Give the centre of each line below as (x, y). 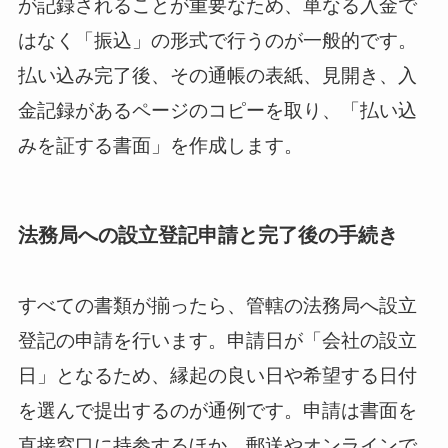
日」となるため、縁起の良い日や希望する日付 (217, 376)
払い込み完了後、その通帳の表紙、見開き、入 (217, 75)
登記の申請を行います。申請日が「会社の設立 (217, 341)
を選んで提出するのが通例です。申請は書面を (217, 411)
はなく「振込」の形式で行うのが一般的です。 (217, 40)
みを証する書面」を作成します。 (160, 145)
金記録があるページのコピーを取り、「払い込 (217, 110)
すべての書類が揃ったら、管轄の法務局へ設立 (217, 306)
